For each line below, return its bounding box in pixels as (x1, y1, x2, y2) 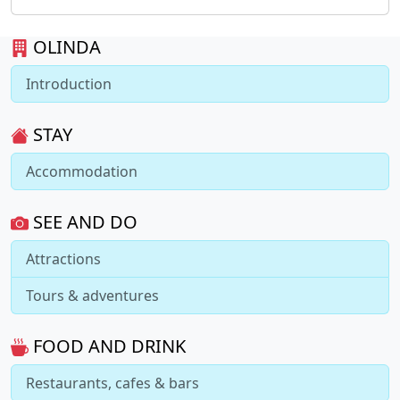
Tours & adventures (26, 285, 159, 305)
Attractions (26, 248, 101, 269)
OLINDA (33, 34, 101, 59)
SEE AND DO (29, 209, 137, 234)
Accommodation (26, 161, 137, 181)
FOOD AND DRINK (29, 333, 186, 358)
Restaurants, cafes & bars (26, 372, 199, 393)
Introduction (26, 73, 112, 94)
